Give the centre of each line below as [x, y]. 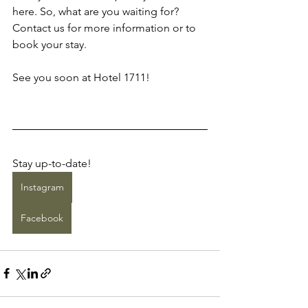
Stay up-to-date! [52, 163]
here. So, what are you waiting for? [97, 11]
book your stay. [49, 44]
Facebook [42, 218]
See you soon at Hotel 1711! [81, 77]
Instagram [42, 187]
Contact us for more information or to [106, 27]
